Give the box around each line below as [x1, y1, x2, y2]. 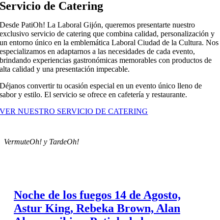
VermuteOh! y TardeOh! [4, 137, 79, 146]
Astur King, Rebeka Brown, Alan [14, 201, 180, 215]
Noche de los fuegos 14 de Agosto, [14, 188, 181, 201]
